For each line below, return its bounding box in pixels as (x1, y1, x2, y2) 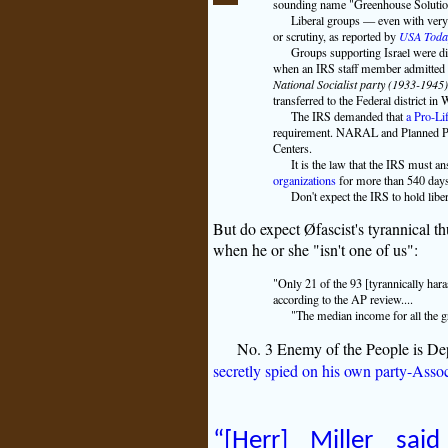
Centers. (272, 139, 312, 156)
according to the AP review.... (272, 290, 413, 307)
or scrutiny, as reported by (272, 27, 399, 44)
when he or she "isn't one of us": (212, 239, 418, 261)
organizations (272, 171, 336, 188)
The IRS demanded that (290, 107, 406, 124)
